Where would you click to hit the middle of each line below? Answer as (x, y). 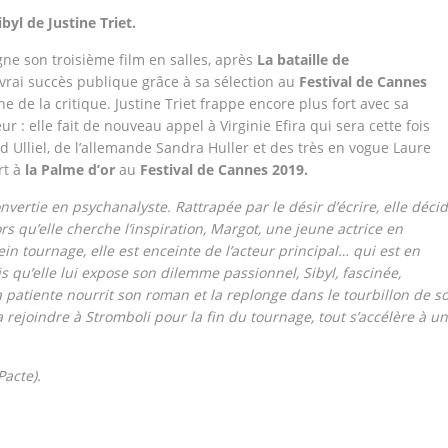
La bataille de (303, 59)
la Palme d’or (70, 169)
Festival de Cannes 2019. (222, 169)
